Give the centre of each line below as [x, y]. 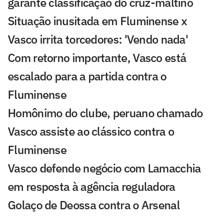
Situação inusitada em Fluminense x [98, 21]
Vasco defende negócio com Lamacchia [104, 168]
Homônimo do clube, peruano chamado [105, 113]
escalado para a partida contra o [87, 76]
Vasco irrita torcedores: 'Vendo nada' [98, 39]
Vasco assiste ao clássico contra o [91, 131]
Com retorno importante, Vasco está [97, 57]
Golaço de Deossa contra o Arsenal [94, 205]
